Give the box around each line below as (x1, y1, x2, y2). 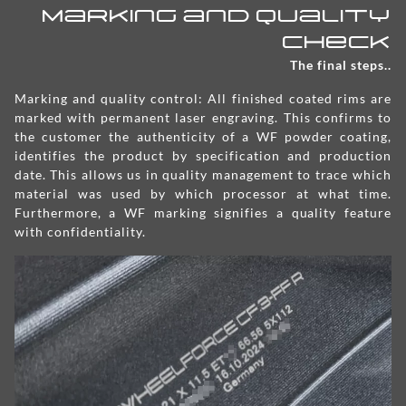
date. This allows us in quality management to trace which (14, 166, 391, 182)
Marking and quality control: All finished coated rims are (14, 90, 391, 106)
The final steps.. (290, 56, 391, 72)
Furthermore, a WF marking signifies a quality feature (14, 204, 391, 220)
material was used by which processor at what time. (14, 185, 391, 201)
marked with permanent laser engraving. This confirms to (14, 109, 391, 125)
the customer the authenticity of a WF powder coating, (14, 128, 391, 144)
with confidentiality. (14, 223, 146, 239)
